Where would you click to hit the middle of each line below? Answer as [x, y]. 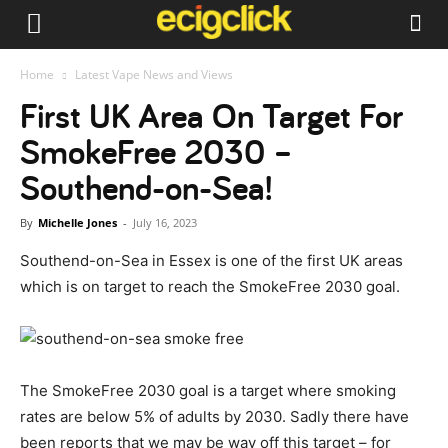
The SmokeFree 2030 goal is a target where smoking [208, 390]
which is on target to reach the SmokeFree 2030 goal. [210, 286]
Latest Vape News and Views [154, 74]
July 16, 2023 [165, 222]
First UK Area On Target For [211, 115]
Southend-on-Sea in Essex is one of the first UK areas [211, 260]
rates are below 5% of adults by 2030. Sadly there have [214, 416]
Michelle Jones [77, 222]
